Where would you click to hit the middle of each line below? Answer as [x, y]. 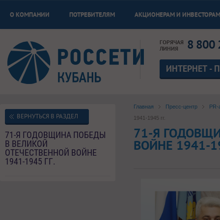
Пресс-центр [182, 106]
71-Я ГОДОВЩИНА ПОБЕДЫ [55, 135]
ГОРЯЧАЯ [172, 42]
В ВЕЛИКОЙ [26, 144]
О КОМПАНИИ [30, 14]
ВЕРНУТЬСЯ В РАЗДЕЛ [47, 116]
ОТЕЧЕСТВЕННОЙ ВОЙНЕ [51, 152]
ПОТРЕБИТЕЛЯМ [92, 14]
